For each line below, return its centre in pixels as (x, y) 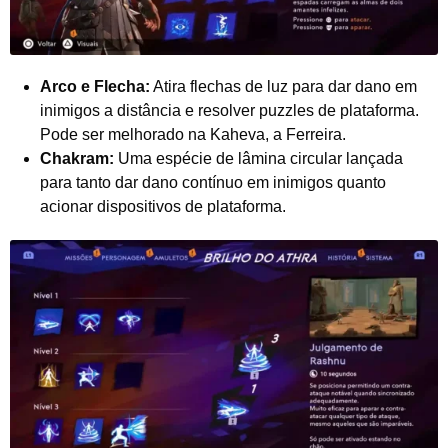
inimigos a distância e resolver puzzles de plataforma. (229, 111)
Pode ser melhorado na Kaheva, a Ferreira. (193, 135)
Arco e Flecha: (95, 87)
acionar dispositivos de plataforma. (163, 207)
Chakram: (77, 159)
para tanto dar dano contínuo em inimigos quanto (213, 183)
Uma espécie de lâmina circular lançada (258, 159)
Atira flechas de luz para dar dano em (283, 87)
